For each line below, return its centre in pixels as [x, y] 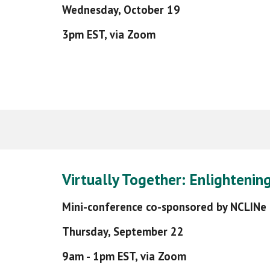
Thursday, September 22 [123, 231]
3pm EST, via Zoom [108, 34]
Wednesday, [93, 10]
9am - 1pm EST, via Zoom [124, 256]
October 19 [152, 10]
